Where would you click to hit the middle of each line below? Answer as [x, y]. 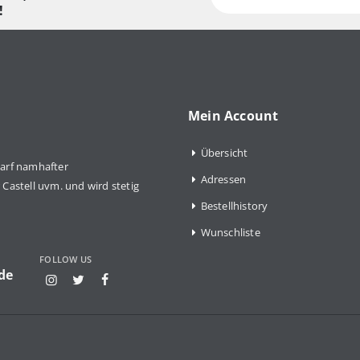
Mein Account [233, 115]
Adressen [223, 179]
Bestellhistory [234, 205]
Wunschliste [230, 232]
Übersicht [224, 152]
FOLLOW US [66, 259]
